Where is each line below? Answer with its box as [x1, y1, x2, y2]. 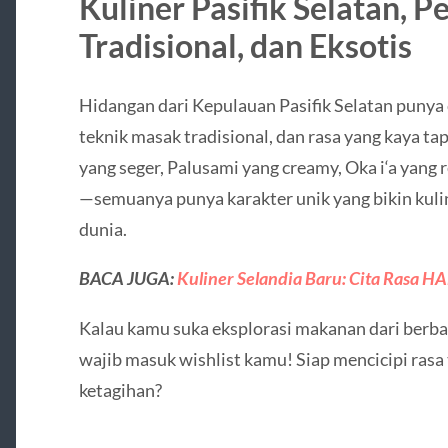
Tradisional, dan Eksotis [78, 26, 412, 66]
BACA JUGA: [78, 267, 177, 290]
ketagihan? [78, 378, 162, 401]
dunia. [78, 218, 127, 241]
